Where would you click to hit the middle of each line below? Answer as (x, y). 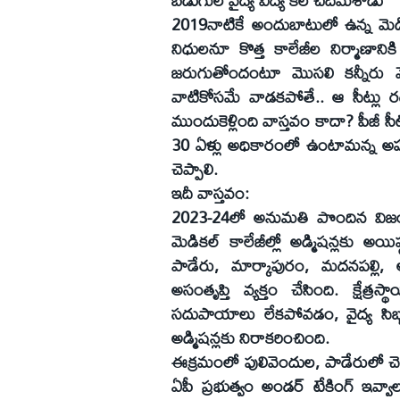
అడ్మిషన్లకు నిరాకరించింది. (250, 338)
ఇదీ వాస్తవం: (210, 193)
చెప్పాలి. (195, 169)
